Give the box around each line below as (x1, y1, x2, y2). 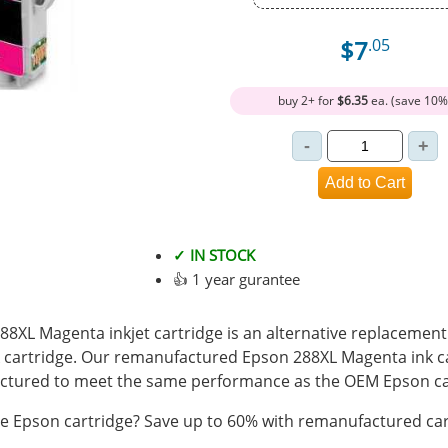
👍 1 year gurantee (173, 268, 300, 289)
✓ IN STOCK (173, 244, 255, 265)
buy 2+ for (278, 91, 337, 109)
